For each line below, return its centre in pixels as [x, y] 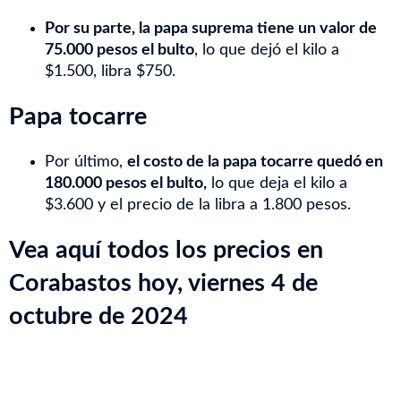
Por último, [86, 162]
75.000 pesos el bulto [119, 50]
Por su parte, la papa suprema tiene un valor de [211, 29]
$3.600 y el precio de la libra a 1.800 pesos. [198, 205]
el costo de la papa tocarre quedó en [255, 162]
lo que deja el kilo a [277, 183]
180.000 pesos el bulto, [126, 183]
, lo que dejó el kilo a [267, 50]
